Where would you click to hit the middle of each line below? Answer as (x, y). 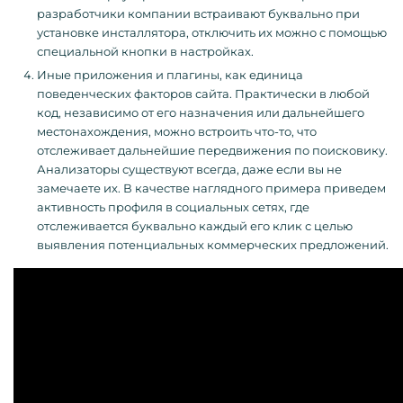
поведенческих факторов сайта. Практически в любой (203, 94)
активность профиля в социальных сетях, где (173, 207)
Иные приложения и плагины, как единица (170, 75)
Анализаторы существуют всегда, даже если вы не (189, 170)
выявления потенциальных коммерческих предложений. (213, 245)
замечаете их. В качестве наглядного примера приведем (211, 188)
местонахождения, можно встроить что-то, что (177, 132)
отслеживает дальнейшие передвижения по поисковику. (212, 151)
